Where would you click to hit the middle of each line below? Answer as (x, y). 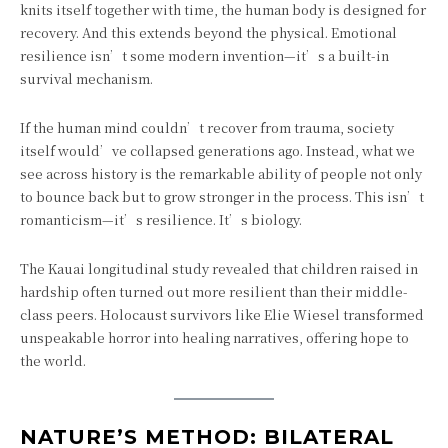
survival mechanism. (86, 78)
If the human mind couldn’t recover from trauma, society (207, 127)
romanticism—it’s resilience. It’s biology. (161, 219)
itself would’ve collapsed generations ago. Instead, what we (217, 150)
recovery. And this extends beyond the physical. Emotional (208, 32)
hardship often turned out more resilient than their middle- (214, 291)
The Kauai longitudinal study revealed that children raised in (219, 268)
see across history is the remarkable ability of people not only (221, 173)
